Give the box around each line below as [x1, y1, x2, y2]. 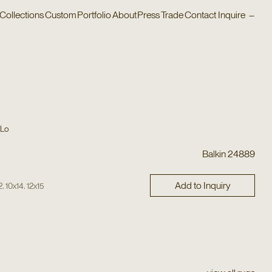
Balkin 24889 [202, 148, 256, 160]
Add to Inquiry [174, 179, 231, 191]
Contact [184, 8, 216, 21]
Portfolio [77, 8, 112, 21]
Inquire [217, 8, 247, 21]
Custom [44, 8, 76, 21]
